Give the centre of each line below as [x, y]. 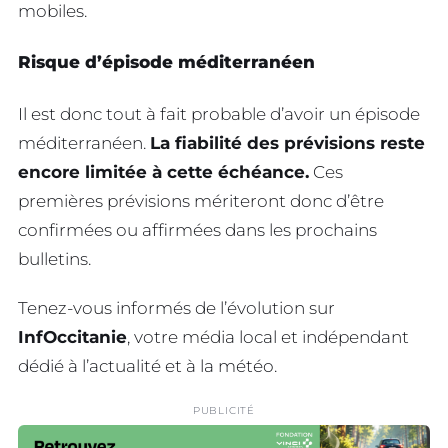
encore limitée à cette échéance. [163, 172]
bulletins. [54, 259]
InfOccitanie [72, 336]
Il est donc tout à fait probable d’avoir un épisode [219, 114]
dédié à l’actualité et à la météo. [147, 365]
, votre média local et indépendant [268, 336]
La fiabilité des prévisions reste [287, 143]
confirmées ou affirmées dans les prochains [197, 230]
